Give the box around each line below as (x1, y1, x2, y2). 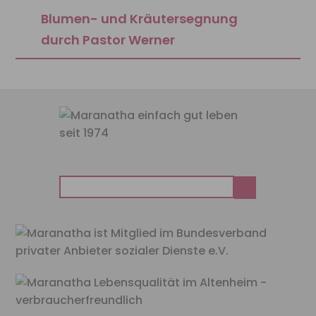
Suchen (59, 176, 101, 193)
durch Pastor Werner (41, 31, 176, 49)
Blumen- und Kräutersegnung (41, 10, 238, 28)
